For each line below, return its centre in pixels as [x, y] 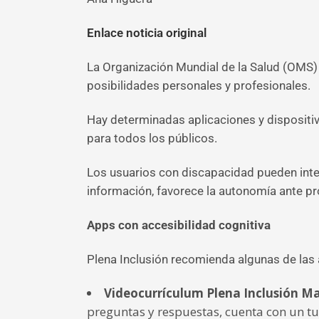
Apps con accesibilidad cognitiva [179, 225]
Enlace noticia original [147, 33]
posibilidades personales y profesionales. [199, 85]
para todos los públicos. [152, 138]
